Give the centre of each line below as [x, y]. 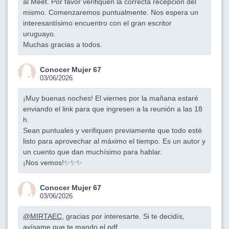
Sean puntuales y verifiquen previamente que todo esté [112, 130]
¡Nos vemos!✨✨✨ [53, 162]
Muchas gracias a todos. [63, 44]
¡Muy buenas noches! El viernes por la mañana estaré [111, 98]
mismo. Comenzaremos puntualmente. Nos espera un [111, 12]
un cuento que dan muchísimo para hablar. [93, 152]
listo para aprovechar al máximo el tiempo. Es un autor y [114, 141]
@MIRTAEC [42, 216]
